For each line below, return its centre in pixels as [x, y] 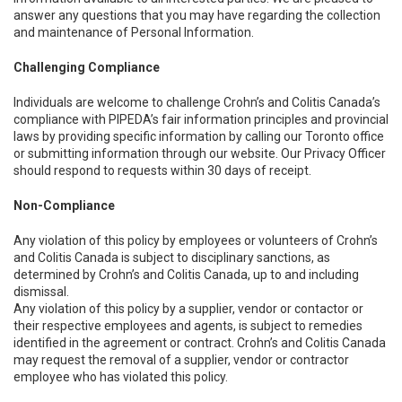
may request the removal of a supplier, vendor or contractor [181, 360]
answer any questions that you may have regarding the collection [197, 15]
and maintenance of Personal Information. [136, 32]
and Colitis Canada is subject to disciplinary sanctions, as [172, 258]
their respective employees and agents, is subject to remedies [188, 326]
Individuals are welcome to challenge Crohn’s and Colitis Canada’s [197, 102]
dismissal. [41, 292]
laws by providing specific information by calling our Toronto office [199, 136]
